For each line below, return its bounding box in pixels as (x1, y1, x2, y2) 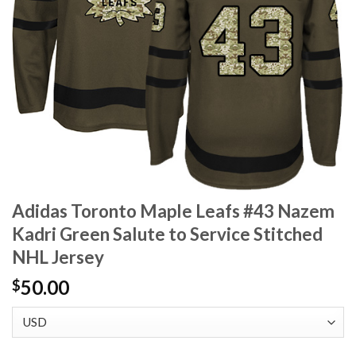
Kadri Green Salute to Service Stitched (12, 223, 323, 246)
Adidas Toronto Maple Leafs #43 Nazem (12, 200, 335, 222)
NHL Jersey (12, 246, 104, 269)
